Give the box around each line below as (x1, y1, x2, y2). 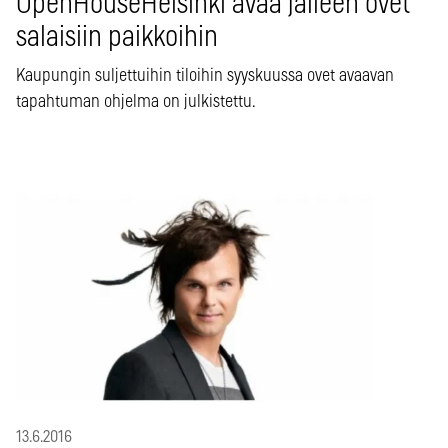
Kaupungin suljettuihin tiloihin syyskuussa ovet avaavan (16, 67, 394, 86)
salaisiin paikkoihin (16, 24, 218, 53)
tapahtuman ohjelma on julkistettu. (16, 93, 256, 112)
